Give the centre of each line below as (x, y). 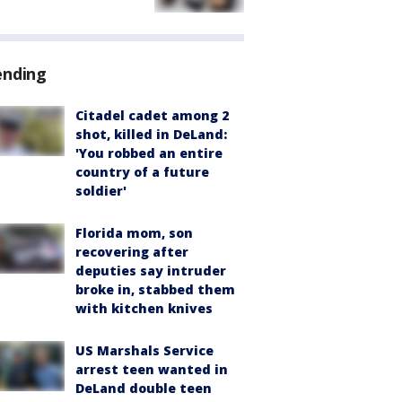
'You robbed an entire (149, 153)
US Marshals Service (144, 351)
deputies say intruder (151, 271)
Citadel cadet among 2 (152, 116)
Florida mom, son (134, 233)
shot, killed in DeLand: (151, 135)
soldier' (101, 191)
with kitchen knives (144, 309)
